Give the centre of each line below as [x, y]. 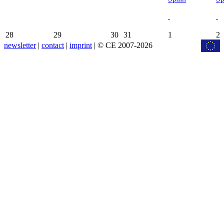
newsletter [20, 45]
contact [53, 45]
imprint [81, 45]
